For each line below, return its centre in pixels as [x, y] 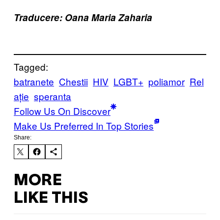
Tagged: [31, 67]
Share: [23, 138]
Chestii [73, 82]
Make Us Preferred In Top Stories [84, 126]
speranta [53, 96]
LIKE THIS [51, 198]
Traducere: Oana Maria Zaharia [83, 17]
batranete [34, 82]
